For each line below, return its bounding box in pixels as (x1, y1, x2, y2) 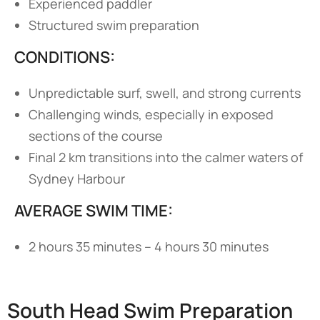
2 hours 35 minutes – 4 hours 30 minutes (29, 238, 269, 255)
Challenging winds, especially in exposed (29, 106, 274, 123)
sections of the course (29, 127, 163, 144)
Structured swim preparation (29, 16, 199, 34)
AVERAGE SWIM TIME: (14, 200, 173, 221)
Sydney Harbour (29, 170, 125, 187)
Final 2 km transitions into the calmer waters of (29, 149, 303, 166)
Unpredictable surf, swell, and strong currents (29, 84, 301, 101)
